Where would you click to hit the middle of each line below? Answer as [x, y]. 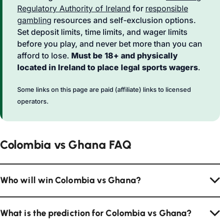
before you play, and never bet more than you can [110, 44]
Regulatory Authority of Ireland [74, 8]
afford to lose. [44, 55]
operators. [33, 101]
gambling [34, 20]
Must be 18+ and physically [124, 55]
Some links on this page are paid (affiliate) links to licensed [104, 90]
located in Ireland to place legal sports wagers [108, 67]
